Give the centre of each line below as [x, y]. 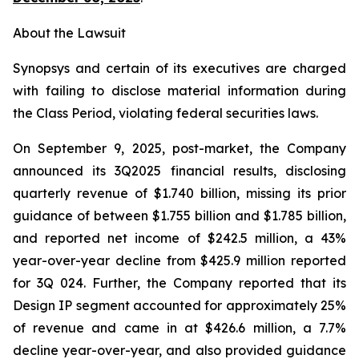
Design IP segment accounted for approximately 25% [179, 305]
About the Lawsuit [69, 33]
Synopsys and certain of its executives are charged [179, 68]
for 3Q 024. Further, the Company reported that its [179, 283]
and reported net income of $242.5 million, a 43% [179, 238]
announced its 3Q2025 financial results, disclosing [179, 171]
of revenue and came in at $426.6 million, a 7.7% [179, 328]
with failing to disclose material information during [179, 91]
